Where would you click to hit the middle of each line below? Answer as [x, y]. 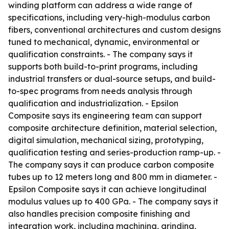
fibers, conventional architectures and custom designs [114, 30]
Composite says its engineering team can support [105, 116]
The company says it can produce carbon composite [111, 165]
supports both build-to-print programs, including [103, 66]
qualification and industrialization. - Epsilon [93, 103]
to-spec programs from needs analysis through [100, 91]
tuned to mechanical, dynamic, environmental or [104, 42]
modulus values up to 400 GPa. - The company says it [113, 201]
